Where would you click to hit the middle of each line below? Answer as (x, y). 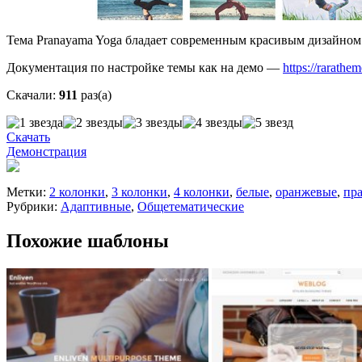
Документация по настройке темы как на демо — (145, 68)
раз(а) (96, 95)
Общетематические (191, 207)
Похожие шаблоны (88, 241)
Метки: (28, 192)
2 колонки (77, 192)
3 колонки (139, 192)
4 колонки (202, 192)
